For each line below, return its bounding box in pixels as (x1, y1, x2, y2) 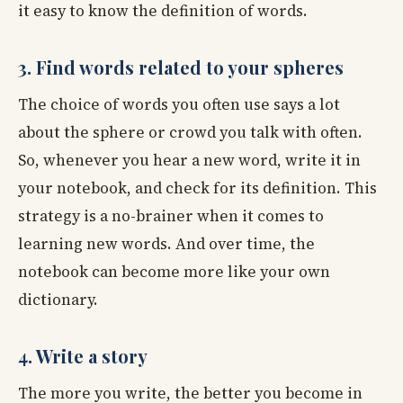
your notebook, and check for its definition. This (18, 176, 377, 199)
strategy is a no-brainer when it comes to (18, 204, 324, 227)
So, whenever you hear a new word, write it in (18, 148, 361, 171)
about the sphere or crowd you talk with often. (18, 121, 363, 143)
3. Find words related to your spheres (18, 54, 344, 79)
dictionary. (18, 288, 98, 310)
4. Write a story (18, 343, 148, 368)
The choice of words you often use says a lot (18, 93, 340, 115)
